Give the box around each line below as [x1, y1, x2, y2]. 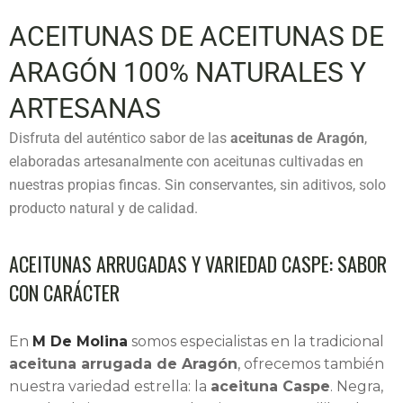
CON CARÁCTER [9, 277, 120, 307]
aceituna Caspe [210, 377, 330, 395]
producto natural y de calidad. [9, 199, 198, 217]
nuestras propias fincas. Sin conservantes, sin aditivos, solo [9, 175, 386, 193]
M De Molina [32, 332, 128, 350]
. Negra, [330, 377, 383, 395]
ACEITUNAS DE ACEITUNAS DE [9, 20, 384, 52]
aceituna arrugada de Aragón [9, 354, 237, 372]
